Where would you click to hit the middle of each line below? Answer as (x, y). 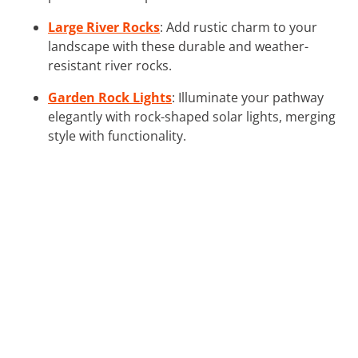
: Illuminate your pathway (248, 97)
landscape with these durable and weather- (178, 46)
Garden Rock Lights (110, 97)
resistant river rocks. (110, 65)
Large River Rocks (104, 27)
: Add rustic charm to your (239, 27)
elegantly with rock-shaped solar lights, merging (192, 116)
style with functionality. (117, 135)
